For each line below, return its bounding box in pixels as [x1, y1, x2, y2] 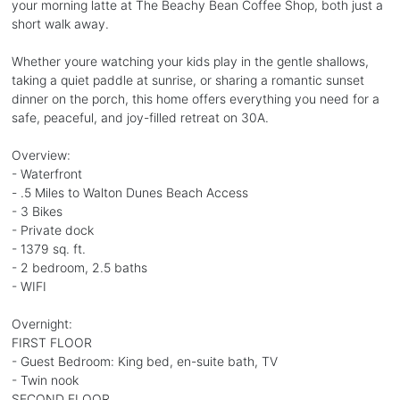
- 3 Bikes [11, 203, 62, 219]
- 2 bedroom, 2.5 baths [11, 259, 147, 275]
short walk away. [11, 15, 109, 31]
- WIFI [11, 278, 46, 294]
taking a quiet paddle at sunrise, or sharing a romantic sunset [11, 71, 364, 87]
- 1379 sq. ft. [11, 240, 86, 256]
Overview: [11, 146, 71, 162]
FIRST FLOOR [11, 334, 92, 350]
